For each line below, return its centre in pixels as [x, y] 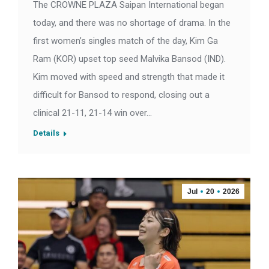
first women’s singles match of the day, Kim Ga [125, 41]
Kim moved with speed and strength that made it [129, 77]
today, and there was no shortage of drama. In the [132, 23]
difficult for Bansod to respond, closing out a [121, 95]
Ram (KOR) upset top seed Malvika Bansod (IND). [129, 59]
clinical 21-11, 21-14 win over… [92, 113]
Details [46, 133]
